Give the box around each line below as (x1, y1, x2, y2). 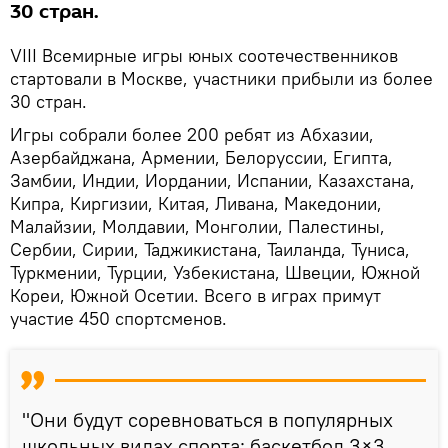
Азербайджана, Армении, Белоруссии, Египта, (10, 145, 393, 169)
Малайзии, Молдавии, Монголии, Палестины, (10, 214, 385, 238)
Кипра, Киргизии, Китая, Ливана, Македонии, (10, 191, 382, 215)
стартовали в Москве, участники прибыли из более (10, 66, 433, 90)
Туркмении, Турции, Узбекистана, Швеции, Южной (10, 260, 420, 284)
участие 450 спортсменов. (10, 306, 227, 330)
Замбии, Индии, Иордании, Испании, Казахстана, (10, 168, 415, 192)
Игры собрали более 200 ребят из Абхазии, (10, 122, 374, 146)
